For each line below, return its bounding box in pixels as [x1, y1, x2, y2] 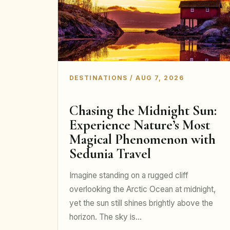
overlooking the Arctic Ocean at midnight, [69, 184, 216, 194]
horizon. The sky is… [69, 212, 142, 222]
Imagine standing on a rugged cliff [69, 170, 188, 180]
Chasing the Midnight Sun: [69, 102, 217, 120]
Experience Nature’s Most [69, 117, 210, 134]
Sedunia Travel [69, 145, 151, 163]
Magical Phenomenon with [69, 131, 216, 148]
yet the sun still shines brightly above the [69, 198, 213, 208]
